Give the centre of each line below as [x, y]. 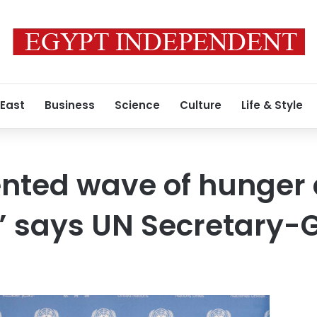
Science [137, 105]
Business [70, 105]
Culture [201, 105]
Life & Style [272, 105]
